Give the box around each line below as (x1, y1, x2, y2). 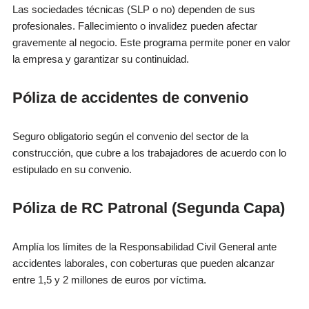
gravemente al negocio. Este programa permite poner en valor (12, 37, 291, 48)
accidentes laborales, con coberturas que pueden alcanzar (12, 257, 275, 269)
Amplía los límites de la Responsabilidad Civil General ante (12, 241, 277, 252)
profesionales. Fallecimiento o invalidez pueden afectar (12, 20, 258, 32)
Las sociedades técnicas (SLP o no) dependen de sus (12, 3, 256, 15)
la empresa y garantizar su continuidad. (12, 53, 190, 65)
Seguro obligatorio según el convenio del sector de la (12, 130, 249, 142)
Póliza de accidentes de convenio (12, 89, 249, 106)
